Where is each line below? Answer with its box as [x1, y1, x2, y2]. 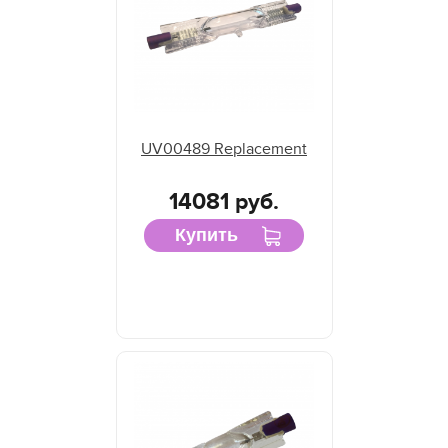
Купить [175, 225, 238, 246]
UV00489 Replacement [141, 139, 307, 160]
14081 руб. [169, 188, 279, 217]
